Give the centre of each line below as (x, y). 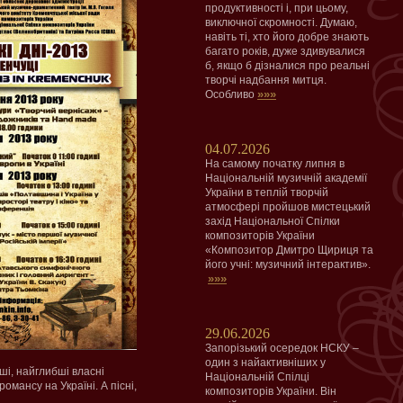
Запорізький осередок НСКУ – (282, 348)
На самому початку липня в (275, 164)
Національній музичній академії (286, 178)
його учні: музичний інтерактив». (288, 264)
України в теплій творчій (267, 193)
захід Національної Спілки (273, 221)
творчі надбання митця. (266, 80)
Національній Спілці (257, 377)
